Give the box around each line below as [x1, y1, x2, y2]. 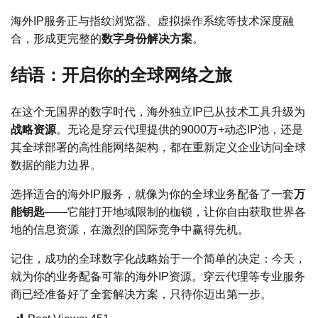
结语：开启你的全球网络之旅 [11, 65, 232, 85]
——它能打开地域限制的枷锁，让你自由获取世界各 [45, 205, 306, 218]
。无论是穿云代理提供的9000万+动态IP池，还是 [56, 123, 303, 136]
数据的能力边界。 [11, 158, 102, 171]
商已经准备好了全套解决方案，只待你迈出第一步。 [11, 287, 272, 300]
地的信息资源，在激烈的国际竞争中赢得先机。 [11, 223, 249, 236]
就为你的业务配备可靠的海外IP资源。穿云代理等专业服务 [11, 270, 305, 283]
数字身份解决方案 [102, 33, 192, 45]
